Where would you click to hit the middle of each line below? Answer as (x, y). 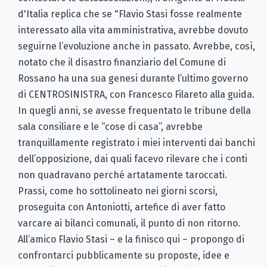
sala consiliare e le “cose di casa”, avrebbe (110, 127)
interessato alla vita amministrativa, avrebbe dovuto (133, 30)
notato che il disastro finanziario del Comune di (122, 63)
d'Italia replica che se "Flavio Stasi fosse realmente (130, 14)
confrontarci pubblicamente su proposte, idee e (124, 256)
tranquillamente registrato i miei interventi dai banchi (136, 143)
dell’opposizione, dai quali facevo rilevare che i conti (133, 159)
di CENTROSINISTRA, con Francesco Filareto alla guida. (136, 95)
